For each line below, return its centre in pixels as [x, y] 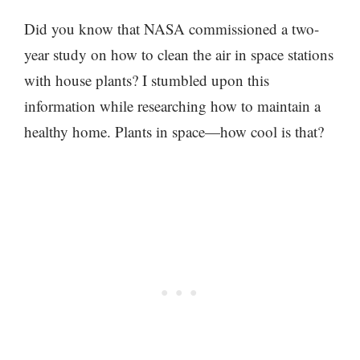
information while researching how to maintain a [172, 105]
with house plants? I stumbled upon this [147, 80]
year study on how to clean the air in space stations [179, 54]
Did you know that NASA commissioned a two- [172, 28]
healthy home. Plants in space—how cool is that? [174, 131]
